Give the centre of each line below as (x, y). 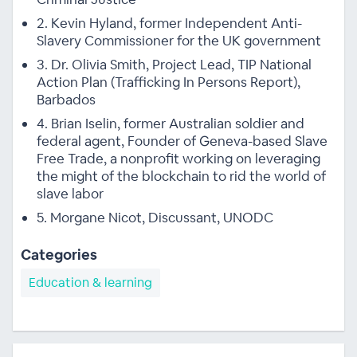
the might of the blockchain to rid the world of (181, 176)
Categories (59, 254)
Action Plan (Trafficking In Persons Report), (168, 82)
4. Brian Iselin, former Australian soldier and (170, 123)
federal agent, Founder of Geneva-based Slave (182, 141)
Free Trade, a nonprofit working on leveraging (178, 158)
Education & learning (90, 282)
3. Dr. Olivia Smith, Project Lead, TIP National (174, 64)
